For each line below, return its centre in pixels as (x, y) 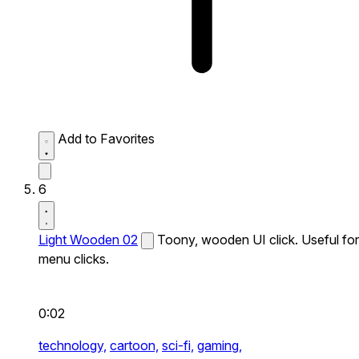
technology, (73, 345)
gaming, (220, 345)
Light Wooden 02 (88, 240)
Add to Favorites (106, 139)
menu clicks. (74, 259)
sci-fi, (178, 345)
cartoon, (134, 345)
